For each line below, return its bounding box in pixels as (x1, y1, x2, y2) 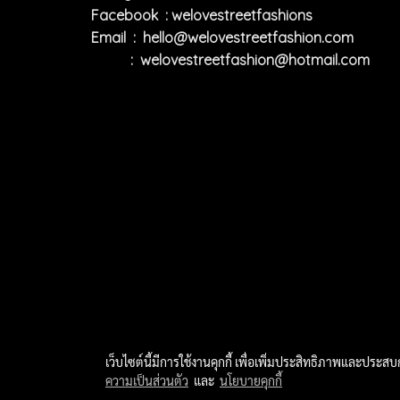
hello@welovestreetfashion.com (143, 29, 354, 47)
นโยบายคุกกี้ (220, 372, 282, 388)
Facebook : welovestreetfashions (91, 6, 312, 25)
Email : (91, 29, 143, 47)
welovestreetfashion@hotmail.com (140, 51, 370, 70)
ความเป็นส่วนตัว (105, 372, 188, 388)
